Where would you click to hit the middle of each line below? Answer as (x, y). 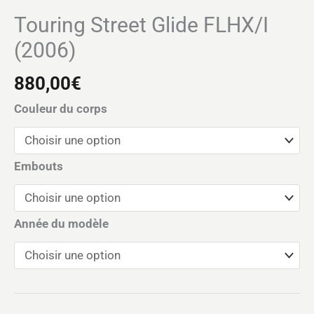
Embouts (39, 166)
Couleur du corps (61, 109)
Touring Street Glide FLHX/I (141, 25)
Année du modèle (61, 224)
